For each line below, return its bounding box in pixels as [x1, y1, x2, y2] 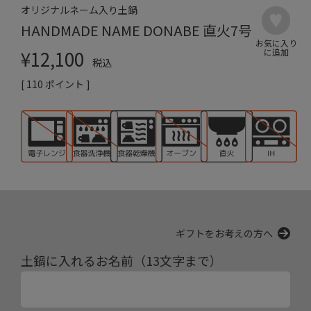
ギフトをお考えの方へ [175, 226, 273, 240]
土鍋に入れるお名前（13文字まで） [21, 251, 222, 269]
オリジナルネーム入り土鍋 [21, 3, 137, 17]
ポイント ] [45, 76, 90, 91]
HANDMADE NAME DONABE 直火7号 [21, 20, 252, 41]
